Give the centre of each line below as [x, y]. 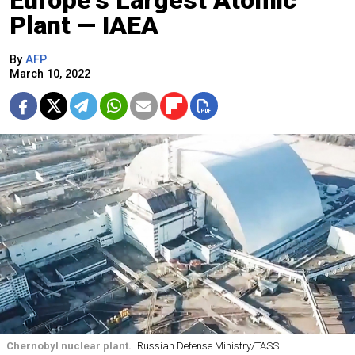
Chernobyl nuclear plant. [69, 345]
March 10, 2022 [50, 74]
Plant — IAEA [84, 25]
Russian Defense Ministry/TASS [208, 345]
